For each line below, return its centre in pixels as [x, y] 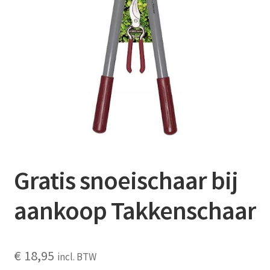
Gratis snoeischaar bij [126, 181]
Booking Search [46, 59]
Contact [30, 27]
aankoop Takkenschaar [135, 211]
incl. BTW [77, 257]
